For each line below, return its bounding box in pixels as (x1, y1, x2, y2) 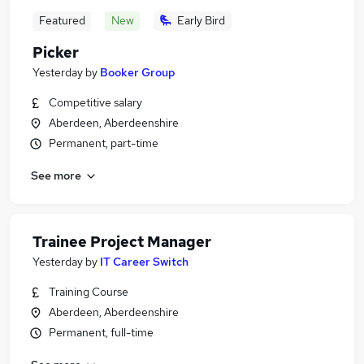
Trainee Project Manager (32, 232, 211, 251)
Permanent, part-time (49, 136, 158, 150)
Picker (32, 43, 79, 62)
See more (31, 167, 81, 183)
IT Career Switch (100, 254, 188, 269)
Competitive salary (49, 95, 142, 110)
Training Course (49, 284, 128, 299)
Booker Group (100, 65, 175, 80)
